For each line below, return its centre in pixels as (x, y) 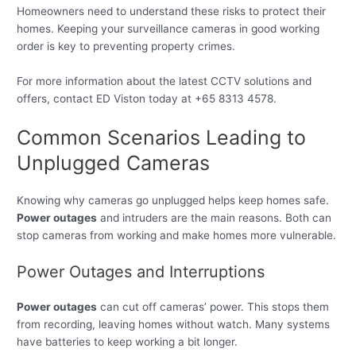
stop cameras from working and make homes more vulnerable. (177, 235)
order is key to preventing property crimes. (126, 46)
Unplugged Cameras (114, 163)
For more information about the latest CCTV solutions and (164, 81)
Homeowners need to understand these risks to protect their (172, 12)
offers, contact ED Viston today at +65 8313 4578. (147, 99)
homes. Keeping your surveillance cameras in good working (168, 29)
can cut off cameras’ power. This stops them (213, 306)
